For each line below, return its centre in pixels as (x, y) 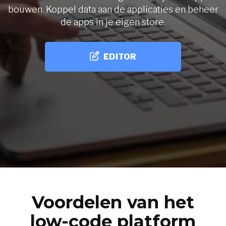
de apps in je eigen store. (113, 22)
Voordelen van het (113, 202)
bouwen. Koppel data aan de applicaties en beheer (113, 9)
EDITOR (120, 57)
